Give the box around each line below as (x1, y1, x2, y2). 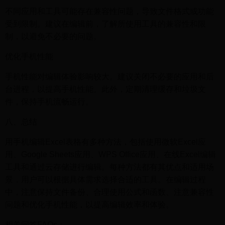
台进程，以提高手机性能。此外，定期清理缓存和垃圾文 (5, 85, 206, 93)
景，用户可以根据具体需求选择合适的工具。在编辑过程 (5, 175, 206, 184)
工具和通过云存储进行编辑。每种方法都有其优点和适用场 (5, 163, 214, 171)
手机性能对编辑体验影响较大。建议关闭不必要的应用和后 (5, 72, 214, 81)
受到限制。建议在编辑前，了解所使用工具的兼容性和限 (5, 20, 206, 28)
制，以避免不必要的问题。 (5, 32, 101, 41)
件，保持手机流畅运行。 (5, 97, 93, 106)
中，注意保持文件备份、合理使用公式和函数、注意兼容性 (5, 188, 214, 196)
